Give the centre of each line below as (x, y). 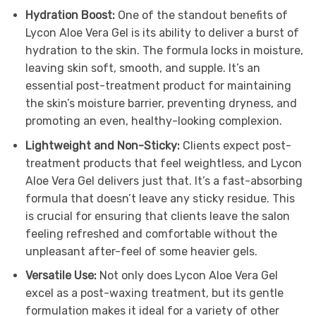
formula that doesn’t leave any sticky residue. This (160, 198)
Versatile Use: (62, 276)
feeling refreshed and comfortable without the (151, 233)
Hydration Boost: (71, 15)
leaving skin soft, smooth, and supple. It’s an (142, 68)
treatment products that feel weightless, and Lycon (163, 163)
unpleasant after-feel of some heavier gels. (141, 251)
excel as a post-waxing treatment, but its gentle (154, 293)
